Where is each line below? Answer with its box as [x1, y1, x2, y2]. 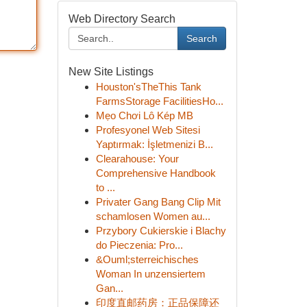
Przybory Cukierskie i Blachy [95, 225, 226, 236]
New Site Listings [68, 66, 153, 77]
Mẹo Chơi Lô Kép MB [95, 110, 193, 121]
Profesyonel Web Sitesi [95, 124, 200, 136]
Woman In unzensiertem [95, 268, 206, 280]
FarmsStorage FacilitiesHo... [95, 95, 223, 107]
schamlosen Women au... [95, 210, 210, 222]
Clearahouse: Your [95, 153, 179, 164]
